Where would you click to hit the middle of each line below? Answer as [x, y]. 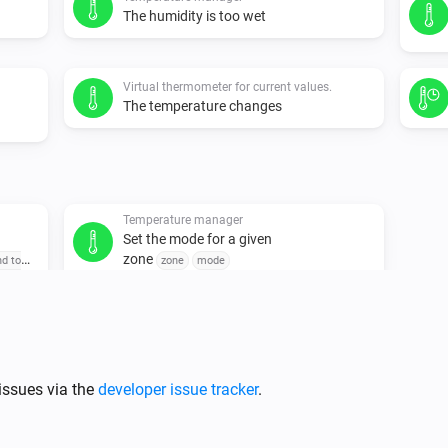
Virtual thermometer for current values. [227, 86]
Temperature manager [183, 219]
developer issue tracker [178, 389]
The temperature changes [202, 105]
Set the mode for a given [197, 238]
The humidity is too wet [194, 15]
